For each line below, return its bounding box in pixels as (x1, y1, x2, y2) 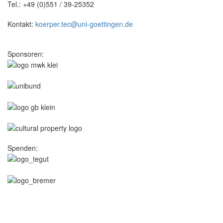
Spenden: (7, 142, 38, 153)
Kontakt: (7, 18, 35, 29)
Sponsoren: (7, 48, 44, 59)
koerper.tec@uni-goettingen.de (35, 18, 133, 29)
